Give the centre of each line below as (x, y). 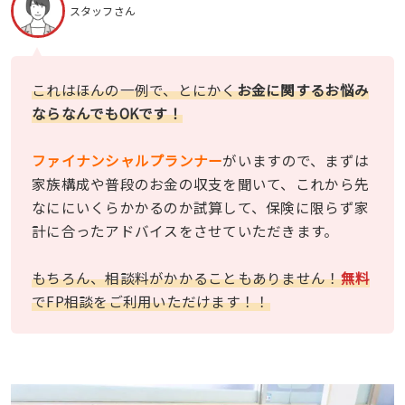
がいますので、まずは (296, 160)
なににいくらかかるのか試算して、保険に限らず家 (201, 207)
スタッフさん (103, 11)
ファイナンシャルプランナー (127, 160)
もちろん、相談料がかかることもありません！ (186, 277)
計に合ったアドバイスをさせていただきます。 (185, 230)
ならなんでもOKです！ (107, 113)
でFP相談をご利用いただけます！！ (151, 301)
